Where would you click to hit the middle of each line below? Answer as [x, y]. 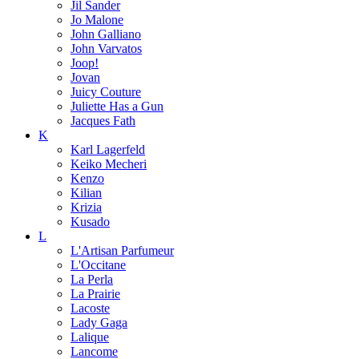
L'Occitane [98, 265]
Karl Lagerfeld [108, 149]
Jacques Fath [103, 121]
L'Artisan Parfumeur [122, 250]
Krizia [86, 207]
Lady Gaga [99, 323]
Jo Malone [97, 20]
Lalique [90, 337]
